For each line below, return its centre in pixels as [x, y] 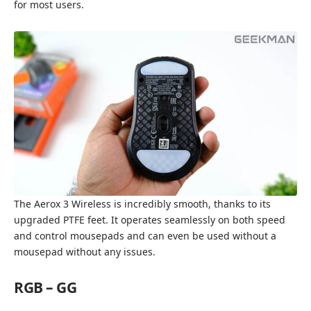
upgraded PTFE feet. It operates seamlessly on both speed [150, 220]
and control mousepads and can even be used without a [145, 236]
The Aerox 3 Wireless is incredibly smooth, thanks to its [142, 204]
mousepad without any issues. [85, 252]
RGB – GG [45, 288]
